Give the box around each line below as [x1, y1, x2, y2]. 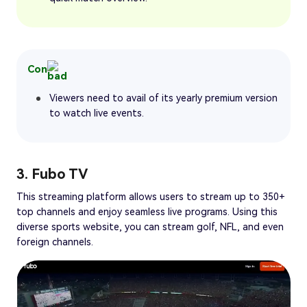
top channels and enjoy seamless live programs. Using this [16, 206, 278, 217]
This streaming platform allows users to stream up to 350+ [16, 191, 285, 202]
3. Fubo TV [16, 165, 88, 182]
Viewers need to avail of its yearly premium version [49, 92, 278, 103]
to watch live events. [49, 107, 144, 119]
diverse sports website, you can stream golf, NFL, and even [16, 221, 284, 232]
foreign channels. [16, 236, 93, 247]
